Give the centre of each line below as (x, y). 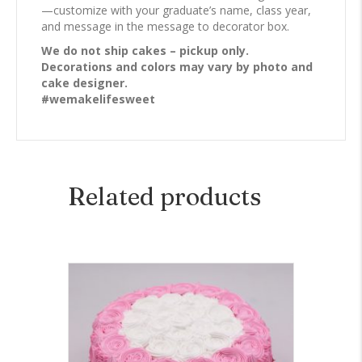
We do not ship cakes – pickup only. (145, 51)
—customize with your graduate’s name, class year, (176, 11)
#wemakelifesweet (98, 99)
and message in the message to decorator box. (165, 27)
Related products (164, 197)
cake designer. (84, 83)
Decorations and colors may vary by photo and (177, 67)
